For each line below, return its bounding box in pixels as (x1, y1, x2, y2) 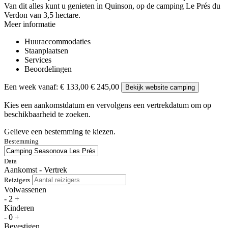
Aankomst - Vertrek (4, 165, 67, 175)
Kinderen (4, 204, 34, 213)
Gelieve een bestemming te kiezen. (4, 127, 116, 136)
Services (24, 55, 51, 65)
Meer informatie (4, 20, 55, 29)
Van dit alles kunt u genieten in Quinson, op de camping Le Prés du (4, 2, 220, 11)
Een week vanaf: (4, 82, 60, 92)
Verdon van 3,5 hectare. (4, 11, 80, 20)
